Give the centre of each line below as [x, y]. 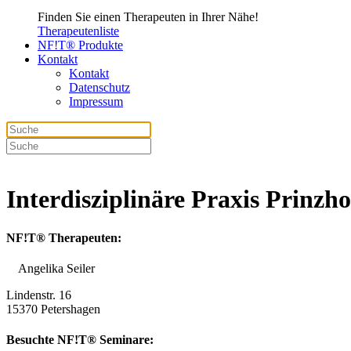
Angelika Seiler [56, 269]
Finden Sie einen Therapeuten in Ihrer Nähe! [148, 16]
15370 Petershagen [53, 309]
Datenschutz [100, 87]
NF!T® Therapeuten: [64, 237]
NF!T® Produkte [80, 45]
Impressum [96, 101]
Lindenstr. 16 [39, 295]
